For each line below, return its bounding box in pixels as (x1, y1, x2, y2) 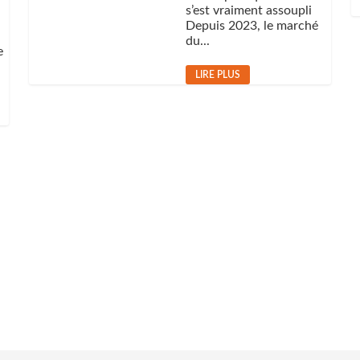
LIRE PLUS (195, 70, 241, 80)
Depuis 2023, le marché (186, 19, 319, 32)
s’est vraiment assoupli (186, 4, 313, 17)
